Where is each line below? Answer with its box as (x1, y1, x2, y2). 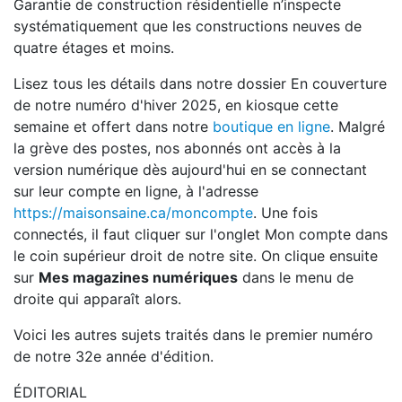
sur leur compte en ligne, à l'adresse (13, 182, 258, 200)
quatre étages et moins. (13, 39, 174, 57)
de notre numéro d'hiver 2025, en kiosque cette (13, 96, 338, 114)
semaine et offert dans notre (13, 118, 213, 135)
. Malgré (330, 118, 385, 135)
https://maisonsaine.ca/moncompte (13, 204, 253, 222)
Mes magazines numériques (39, 268, 238, 286)
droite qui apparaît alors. (13, 290, 181, 308)
